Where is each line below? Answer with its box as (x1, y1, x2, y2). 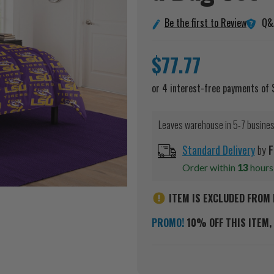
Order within (182, 161, 237, 174)
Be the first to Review (165, 15, 246, 31)
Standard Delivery (182, 142, 255, 158)
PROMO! (152, 215, 184, 231)
